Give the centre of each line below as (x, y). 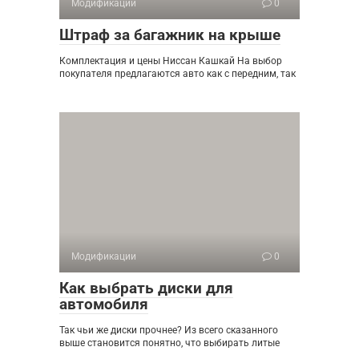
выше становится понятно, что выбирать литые (169, 343)
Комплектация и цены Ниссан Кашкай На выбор (171, 61)
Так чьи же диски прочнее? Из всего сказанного (169, 330)
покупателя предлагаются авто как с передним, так (177, 74)
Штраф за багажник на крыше (170, 35)
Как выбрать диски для (146, 288)
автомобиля (104, 304)
